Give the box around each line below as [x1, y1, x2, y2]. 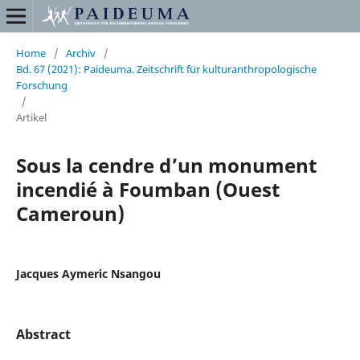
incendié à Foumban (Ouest [16, 176, 280, 202]
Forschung [16, 78, 67, 92]
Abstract [16, 325, 71, 343]
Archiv [66, 46, 96, 60]
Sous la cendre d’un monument [16, 152, 317, 178]
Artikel [16, 110, 47, 125]
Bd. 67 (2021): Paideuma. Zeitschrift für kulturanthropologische [16, 62, 317, 76]
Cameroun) [16, 200, 125, 227]
